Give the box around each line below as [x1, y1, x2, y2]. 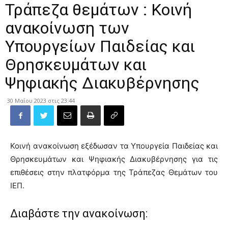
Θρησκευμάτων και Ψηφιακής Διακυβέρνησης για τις [10, 154, 218, 164]
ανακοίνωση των [5, 18, 129, 38]
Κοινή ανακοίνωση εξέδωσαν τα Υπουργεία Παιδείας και [10, 141, 218, 151]
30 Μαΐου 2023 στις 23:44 [7, 97, 75, 104]
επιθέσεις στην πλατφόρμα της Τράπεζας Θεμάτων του [10, 167, 218, 177]
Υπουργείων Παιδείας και [5, 37, 195, 56]
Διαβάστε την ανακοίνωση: [10, 207, 148, 220]
